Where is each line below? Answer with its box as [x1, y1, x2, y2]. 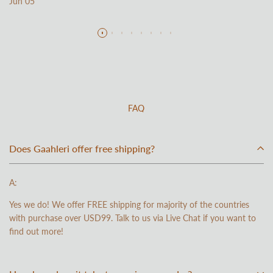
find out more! [9, 226, 63, 237]
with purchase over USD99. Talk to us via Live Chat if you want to [9, 213, 256, 224]
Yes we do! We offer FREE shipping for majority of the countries [9, 199, 249, 210]
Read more [9, 18, 49, 29]
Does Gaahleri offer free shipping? [9, 143, 155, 155]
